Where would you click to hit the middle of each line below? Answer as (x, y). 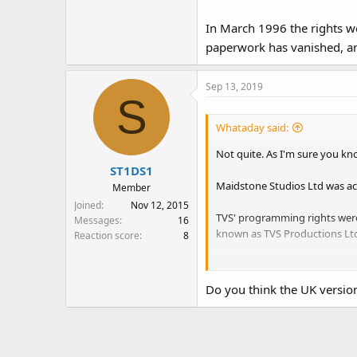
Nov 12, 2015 (160, 206)
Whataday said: (252, 128)
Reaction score (107, 236)
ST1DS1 (131, 171)
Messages (97, 221)
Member (131, 188)
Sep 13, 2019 (234, 86)
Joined (88, 206)
